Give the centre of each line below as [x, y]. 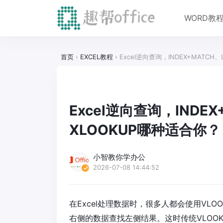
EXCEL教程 [97, 56]
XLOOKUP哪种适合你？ [145, 130]
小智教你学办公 [119, 157]
